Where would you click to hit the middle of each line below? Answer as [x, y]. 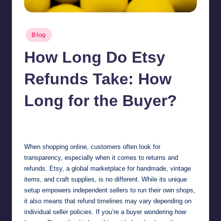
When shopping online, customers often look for [92, 147]
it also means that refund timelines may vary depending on [108, 201]
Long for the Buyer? [101, 100]
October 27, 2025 [103, 122]
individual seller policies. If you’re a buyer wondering [99, 212]
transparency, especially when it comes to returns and [101, 158]
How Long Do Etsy [95, 57]
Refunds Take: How [98, 79]
